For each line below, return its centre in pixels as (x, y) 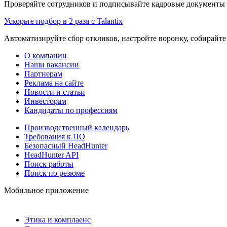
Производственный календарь (77, 127)
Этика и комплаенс (58, 219)
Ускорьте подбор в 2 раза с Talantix (63, 21)
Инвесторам (45, 101)
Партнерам (43, 73)
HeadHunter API (51, 155)
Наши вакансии (52, 64)
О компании (46, 55)
